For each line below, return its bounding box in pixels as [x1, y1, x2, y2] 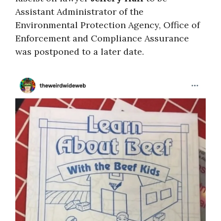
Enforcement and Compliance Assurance [15, 32, 189, 44]
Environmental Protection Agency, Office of [15, 19, 200, 31]
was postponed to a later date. [15, 45, 144, 57]
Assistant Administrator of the [15, 5, 144, 17]
